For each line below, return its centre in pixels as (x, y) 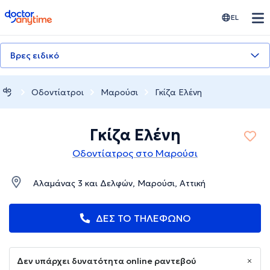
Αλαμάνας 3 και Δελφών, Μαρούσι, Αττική (119, 184)
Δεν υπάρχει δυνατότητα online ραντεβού (106, 261)
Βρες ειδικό (35, 55)
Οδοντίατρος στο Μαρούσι (135, 153)
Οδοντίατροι (58, 92)
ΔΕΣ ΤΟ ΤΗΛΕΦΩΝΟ (143, 218)
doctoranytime (38, 14)
